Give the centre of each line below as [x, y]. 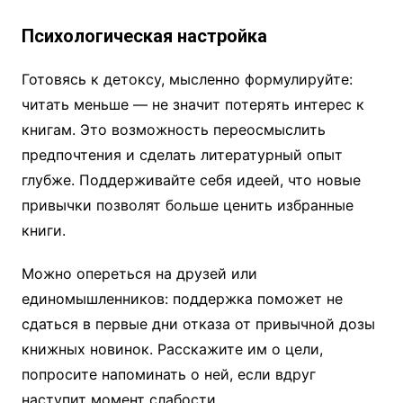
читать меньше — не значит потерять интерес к [193, 105]
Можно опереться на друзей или [139, 274]
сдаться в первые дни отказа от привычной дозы [198, 324]
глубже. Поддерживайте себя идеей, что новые [191, 180]
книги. [43, 231]
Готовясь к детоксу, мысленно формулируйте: [187, 80]
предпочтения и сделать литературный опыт [182, 155]
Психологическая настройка [144, 36]
